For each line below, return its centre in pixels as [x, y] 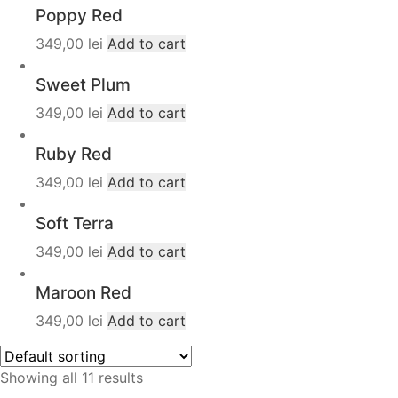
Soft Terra [75, 223]
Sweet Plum [83, 85]
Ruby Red [74, 154]
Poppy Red [79, 16]
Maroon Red [84, 293]
